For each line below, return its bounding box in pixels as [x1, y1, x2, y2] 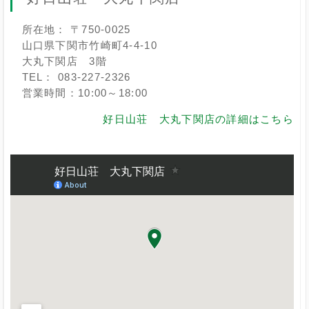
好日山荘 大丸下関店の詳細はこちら [103, 113, 295, 126]
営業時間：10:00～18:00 [21, 87, 148, 99]
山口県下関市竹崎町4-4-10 [21, 39, 157, 52]
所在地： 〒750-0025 [21, 23, 131, 36]
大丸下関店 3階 [21, 55, 107, 68]
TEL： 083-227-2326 [21, 71, 131, 83]
